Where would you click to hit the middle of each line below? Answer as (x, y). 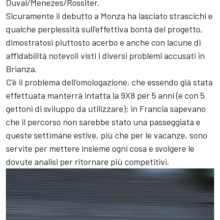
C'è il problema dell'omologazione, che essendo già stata (109, 82)
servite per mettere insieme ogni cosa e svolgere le (100, 148)
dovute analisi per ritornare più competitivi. (88, 161)
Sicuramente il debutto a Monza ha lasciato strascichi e (109, 15)
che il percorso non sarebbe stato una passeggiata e (103, 122)
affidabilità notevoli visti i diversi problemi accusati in (105, 55)
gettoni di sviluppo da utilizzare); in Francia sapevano (106, 108)
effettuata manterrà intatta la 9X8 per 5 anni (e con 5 (105, 95)
